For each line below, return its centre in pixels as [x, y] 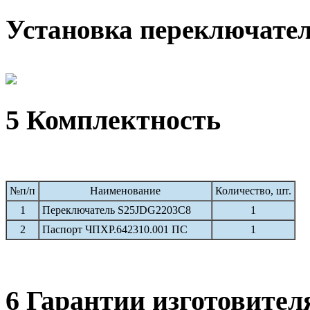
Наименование [125, 190]
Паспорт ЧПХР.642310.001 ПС [115, 229]
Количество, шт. [253, 190]
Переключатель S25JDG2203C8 [117, 210]
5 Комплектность [113, 120]
